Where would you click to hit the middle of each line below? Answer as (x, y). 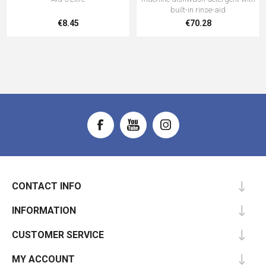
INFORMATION (44, 210)
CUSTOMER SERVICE (58, 235)
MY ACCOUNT (43, 259)
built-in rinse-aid (198, 10)
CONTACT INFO (47, 186)
